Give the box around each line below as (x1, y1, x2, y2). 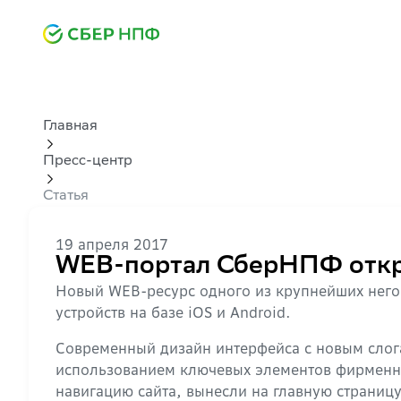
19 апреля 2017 (55, 235, 168, 253)
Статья (43, 189, 89, 204)
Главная (43, 119, 98, 134)
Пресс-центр (43, 154, 132, 169)
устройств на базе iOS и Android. (55, 303, 291, 321)
